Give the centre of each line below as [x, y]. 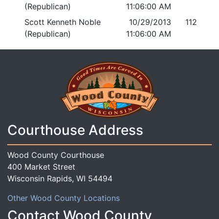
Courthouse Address [75, 130]
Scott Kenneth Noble [63, 22]
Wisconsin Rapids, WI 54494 [60, 178]
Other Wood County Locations [64, 198]
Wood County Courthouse [56, 155]
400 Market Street [41, 166]
